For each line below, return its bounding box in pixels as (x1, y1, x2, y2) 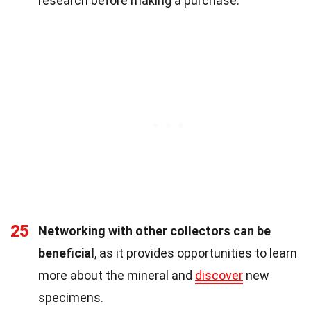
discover (195, 267, 243, 283)
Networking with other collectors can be (38, 223, 271, 238)
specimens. (38, 289, 103, 305)
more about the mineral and (38, 267, 195, 283)
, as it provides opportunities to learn (94, 245, 297, 260)
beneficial (38, 245, 94, 260)
